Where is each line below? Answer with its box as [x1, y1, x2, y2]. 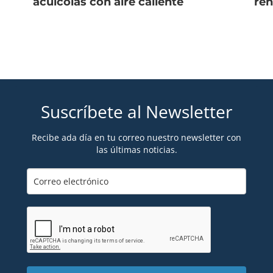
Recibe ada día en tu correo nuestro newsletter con [32, 131, 241, 143]
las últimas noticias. [96, 143, 177, 155]
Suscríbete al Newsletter [41, 100, 232, 124]
